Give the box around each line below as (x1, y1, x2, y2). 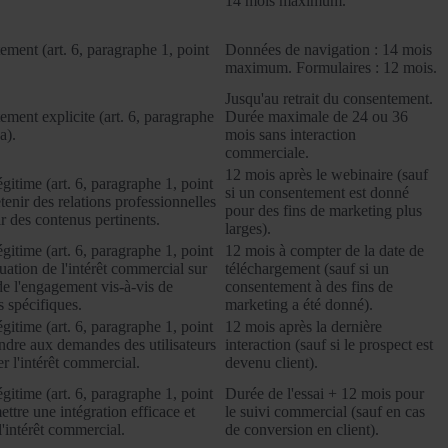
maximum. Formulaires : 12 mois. (225, 59, 437, 77)
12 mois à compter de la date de (225, 242, 424, 260)
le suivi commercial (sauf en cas (225, 403, 425, 421)
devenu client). (225, 354, 318, 372)
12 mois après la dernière (225, 318, 382, 336)
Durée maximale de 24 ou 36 (225, 108, 408, 126)
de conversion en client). (225, 421, 379, 439)
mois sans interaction (225, 126, 356, 144)
